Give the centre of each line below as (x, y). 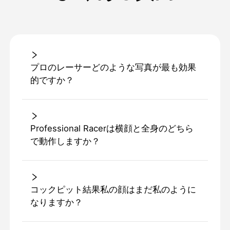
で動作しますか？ (65, 141)
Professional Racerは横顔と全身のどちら (112, 129)
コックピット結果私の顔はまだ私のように (113, 190)
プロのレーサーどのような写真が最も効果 (113, 68)
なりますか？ (56, 203)
